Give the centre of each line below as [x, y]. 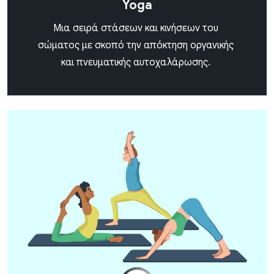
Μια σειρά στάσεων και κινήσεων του [135, 28]
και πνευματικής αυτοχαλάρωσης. [135, 62]
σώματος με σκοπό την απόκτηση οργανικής [135, 45]
